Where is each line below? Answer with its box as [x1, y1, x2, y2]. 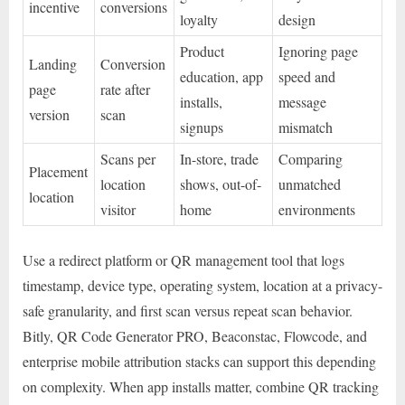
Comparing [278, 148, 344, 168]
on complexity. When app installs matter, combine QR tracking [23, 376, 379, 396]
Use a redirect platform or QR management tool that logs [23, 250, 344, 269]
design [278, 9, 316, 29]
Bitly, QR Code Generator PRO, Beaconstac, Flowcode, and [23, 325, 367, 345]
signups [180, 117, 224, 137]
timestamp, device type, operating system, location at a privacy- [23, 275, 382, 295]
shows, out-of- [180, 174, 262, 193]
